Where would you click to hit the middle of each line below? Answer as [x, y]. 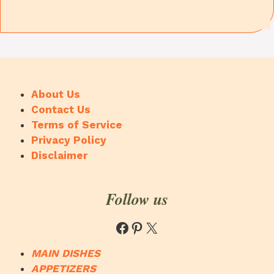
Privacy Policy [69, 140]
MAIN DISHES [66, 253]
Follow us [137, 198]
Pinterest [161, 227]
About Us [56, 94]
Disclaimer [59, 156]
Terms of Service [77, 125]
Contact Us [61, 110]
